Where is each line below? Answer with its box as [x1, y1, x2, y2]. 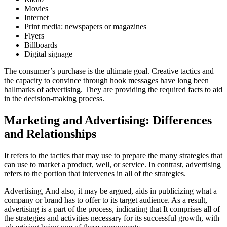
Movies [24, 4, 48, 13]
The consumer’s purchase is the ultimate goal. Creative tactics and [4, 66, 214, 75]
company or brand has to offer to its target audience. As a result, [4, 195, 207, 204]
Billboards [24, 40, 57, 49]
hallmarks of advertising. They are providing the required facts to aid [4, 85, 222, 94]
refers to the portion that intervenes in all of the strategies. [4, 169, 186, 178]
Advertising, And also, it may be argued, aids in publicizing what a [4, 186, 217, 195]
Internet [24, 13, 49, 22]
